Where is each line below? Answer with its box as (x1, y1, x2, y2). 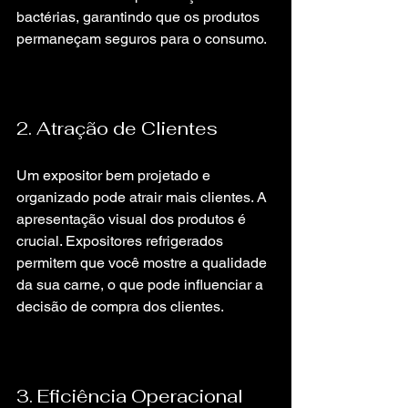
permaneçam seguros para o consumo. (16, 30, 267, 47)
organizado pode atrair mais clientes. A (16, 189, 270, 206)
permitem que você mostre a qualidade (16, 254, 270, 271)
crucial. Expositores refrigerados (16, 232, 227, 250)
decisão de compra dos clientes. (16, 298, 224, 315)
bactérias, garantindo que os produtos (16, 8, 263, 25)
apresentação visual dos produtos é (16, 210, 250, 228)
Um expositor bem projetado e (16, 167, 214, 184)
